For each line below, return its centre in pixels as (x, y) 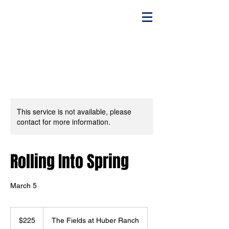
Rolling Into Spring (70, 162)
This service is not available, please (74, 111)
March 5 (24, 186)
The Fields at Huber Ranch (95, 220)
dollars (18, 222)
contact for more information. (64, 122)
